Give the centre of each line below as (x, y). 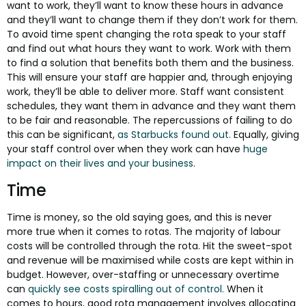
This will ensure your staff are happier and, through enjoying (150, 78)
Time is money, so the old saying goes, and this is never (139, 218)
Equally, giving (266, 135)
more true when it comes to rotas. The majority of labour (144, 232)
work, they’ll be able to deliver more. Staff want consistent (145, 92)
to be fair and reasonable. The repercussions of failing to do (150, 121)
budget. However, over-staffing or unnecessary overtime (143, 275)
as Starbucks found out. (176, 135)
